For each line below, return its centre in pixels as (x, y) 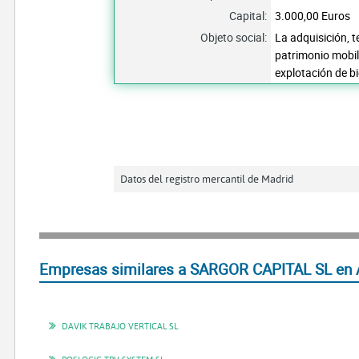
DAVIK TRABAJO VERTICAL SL (120, 326)
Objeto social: (234, 37)
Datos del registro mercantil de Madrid (207, 178)
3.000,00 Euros (313, 15)
